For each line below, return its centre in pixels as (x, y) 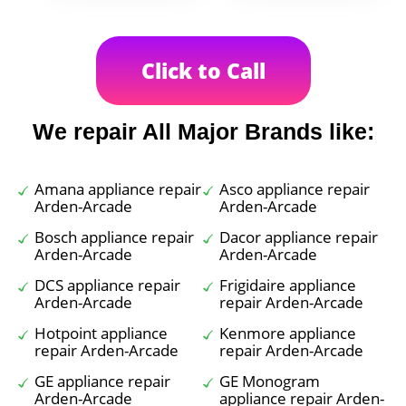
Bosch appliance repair (114, 237)
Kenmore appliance (288, 333)
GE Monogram (270, 381)
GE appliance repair (102, 381)
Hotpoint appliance (101, 333)
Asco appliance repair (295, 189)
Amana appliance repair (118, 189)
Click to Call (203, 71)
